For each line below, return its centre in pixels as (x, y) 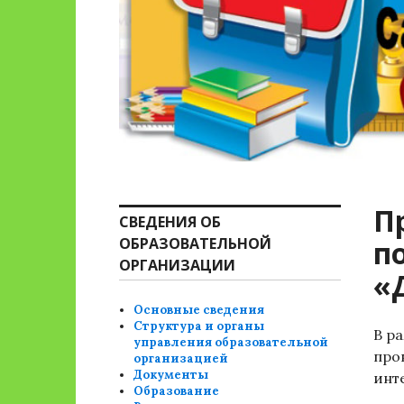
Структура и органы (199, 326)
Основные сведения (199, 310)
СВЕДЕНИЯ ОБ (170, 222)
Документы (171, 375)
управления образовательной (231, 342)
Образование (177, 391)
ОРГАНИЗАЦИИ (177, 265)
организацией (181, 358)
